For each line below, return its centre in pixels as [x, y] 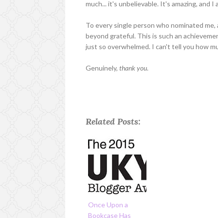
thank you [133, 68]
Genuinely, [103, 68]
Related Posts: [113, 121]
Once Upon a [108, 204]
